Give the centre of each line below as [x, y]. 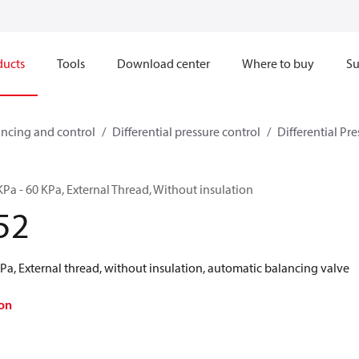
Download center [163, 63]
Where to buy [278, 63]
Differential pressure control [186, 131]
